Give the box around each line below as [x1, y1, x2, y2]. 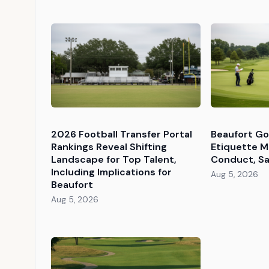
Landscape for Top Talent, [50, 153, 177, 166]
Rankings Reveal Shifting [50, 141, 167, 154]
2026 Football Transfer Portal [50, 128, 192, 141]
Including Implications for [50, 166, 172, 179]
